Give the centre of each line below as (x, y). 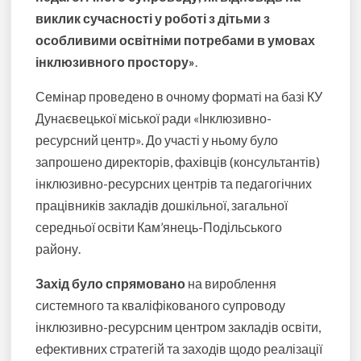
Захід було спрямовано (111, 284)
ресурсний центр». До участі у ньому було (157, 140)
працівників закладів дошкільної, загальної (162, 205)
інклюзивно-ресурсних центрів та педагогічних (174, 184)
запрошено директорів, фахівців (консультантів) (178, 162)
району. (60, 249)
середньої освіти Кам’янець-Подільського (159, 227)
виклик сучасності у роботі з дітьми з (153, 19)
